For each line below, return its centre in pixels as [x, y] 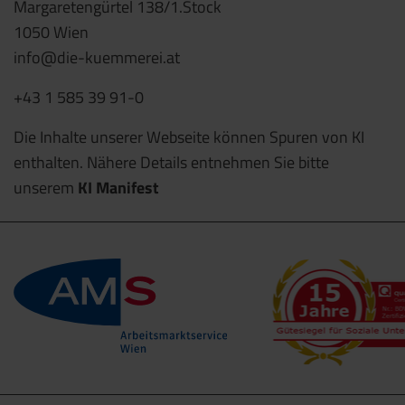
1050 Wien [51, 33]
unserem [46, 188]
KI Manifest [118, 188]
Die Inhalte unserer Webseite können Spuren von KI [189, 137]
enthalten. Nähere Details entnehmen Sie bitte [171, 163]
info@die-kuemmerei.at [97, 58]
